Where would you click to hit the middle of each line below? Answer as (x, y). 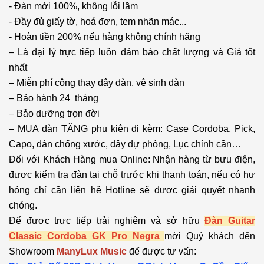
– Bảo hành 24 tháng (54, 98)
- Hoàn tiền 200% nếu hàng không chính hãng (105, 37)
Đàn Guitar (230, 221)
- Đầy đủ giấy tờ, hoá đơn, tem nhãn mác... (98, 22)
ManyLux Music (92, 252)
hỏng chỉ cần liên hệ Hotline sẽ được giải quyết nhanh (132, 190)
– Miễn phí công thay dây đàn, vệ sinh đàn (97, 83)
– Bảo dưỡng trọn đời (54, 114)
